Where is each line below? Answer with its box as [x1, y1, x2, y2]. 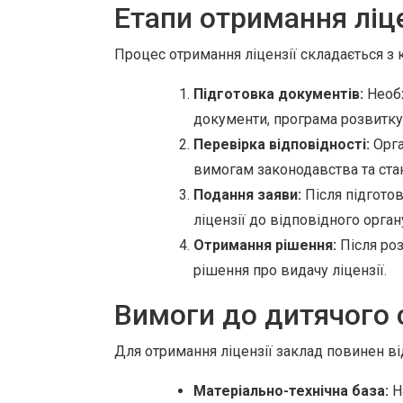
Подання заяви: [193, 186, 301, 203]
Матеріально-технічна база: [193, 382, 389, 399]
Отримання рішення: [193, 237, 336, 254]
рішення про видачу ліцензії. [193, 262, 387, 279]
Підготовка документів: [193, 85, 363, 103]
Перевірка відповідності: [193, 136, 370, 153]
